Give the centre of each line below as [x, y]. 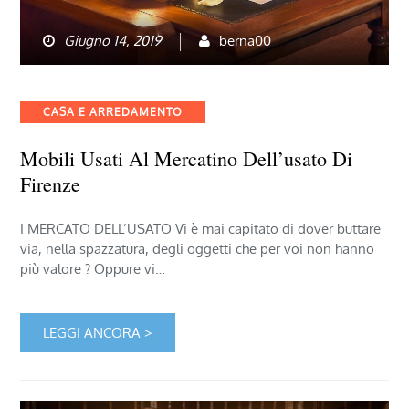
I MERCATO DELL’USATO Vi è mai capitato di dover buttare [201, 229]
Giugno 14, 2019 [113, 41]
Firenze [51, 184]
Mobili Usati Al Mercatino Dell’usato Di [187, 159]
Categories [52, 110]
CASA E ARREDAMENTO [113, 112]
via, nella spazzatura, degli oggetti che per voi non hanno [198, 249]
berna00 [246, 41]
